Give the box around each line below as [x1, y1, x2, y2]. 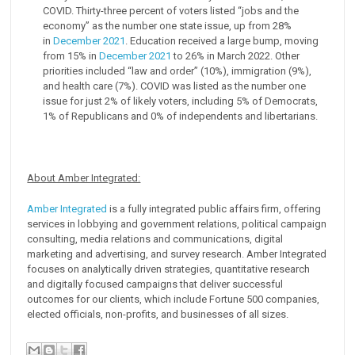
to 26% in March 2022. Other [171, 49, 300, 62]
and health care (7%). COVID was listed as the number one [43, 79, 307, 92]
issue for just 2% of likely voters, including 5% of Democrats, [43, 94, 319, 107]
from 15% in [43, 49, 100, 62]
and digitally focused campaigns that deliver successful [27, 277, 284, 290]
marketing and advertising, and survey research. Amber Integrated [27, 247, 327, 260]
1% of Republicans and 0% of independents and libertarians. [43, 109, 321, 122]
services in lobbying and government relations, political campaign [27, 217, 327, 230]
